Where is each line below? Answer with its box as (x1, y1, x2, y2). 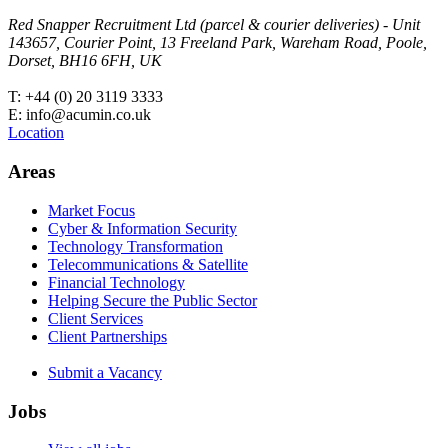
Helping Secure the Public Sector (48, 291, 257, 309)
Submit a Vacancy (48, 363, 162, 381)
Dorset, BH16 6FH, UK (8, 52, 162, 70)
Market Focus (48, 201, 135, 219)
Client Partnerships (48, 327, 167, 345)
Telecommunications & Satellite (48, 255, 248, 273)
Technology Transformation (48, 237, 223, 255)
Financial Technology (48, 273, 185, 291)
